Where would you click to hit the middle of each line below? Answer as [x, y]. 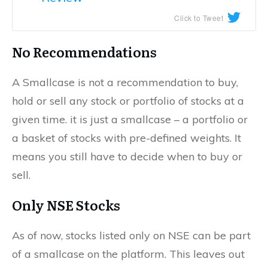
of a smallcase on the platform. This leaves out [128, 254]
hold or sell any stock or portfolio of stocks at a [128, 100]
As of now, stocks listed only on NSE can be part [131, 235]
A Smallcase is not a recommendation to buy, [125, 82]
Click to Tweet [199, 17]
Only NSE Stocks [66, 205]
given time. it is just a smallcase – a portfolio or [130, 119]
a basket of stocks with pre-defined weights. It [127, 138]
